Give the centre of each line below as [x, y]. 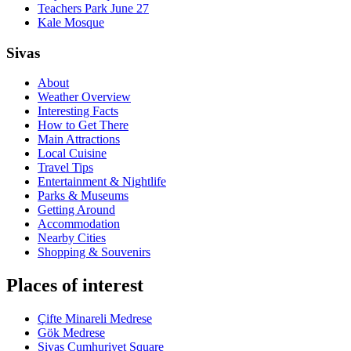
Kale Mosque [71, 22]
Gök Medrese [71, 333]
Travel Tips [65, 168]
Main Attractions [79, 139]
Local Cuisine [72, 154]
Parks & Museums [83, 196]
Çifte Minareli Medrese [95, 319]
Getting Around [76, 210]
